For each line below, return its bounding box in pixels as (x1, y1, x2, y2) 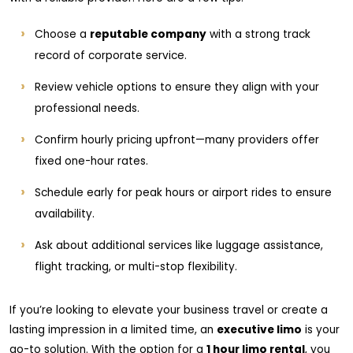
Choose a (35, 27, 90, 42)
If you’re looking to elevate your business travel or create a (9, 303, 328, 318)
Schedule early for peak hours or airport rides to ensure (35, 185, 332, 200)
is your (302, 322, 340, 337)
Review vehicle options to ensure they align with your (35, 80, 319, 95)
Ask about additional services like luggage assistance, (35, 238, 323, 253)
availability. (35, 206, 95, 221)
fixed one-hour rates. (35, 154, 148, 169)
